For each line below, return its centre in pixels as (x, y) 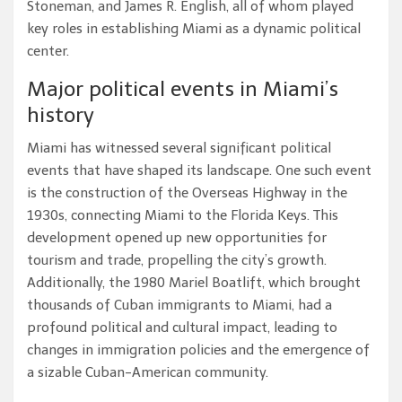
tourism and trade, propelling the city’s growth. (177, 261)
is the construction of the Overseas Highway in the (187, 193)
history (61, 115)
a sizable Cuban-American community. (148, 373)
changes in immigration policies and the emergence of (198, 350)
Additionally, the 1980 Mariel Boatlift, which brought (194, 283)
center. (48, 52)
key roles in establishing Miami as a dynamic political (194, 29)
